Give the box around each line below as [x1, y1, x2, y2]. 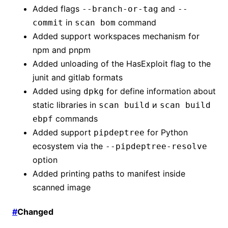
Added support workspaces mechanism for [33, 31, 199, 41]
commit [33, 17, 63, 27]
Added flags [33, 3, 82, 14]
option [33, 154, 58, 165]
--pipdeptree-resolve [105, 141, 207, 151]
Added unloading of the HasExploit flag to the [33, 58, 211, 69]
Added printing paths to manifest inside [33, 168, 185, 179]
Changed [17, 206, 53, 217]
